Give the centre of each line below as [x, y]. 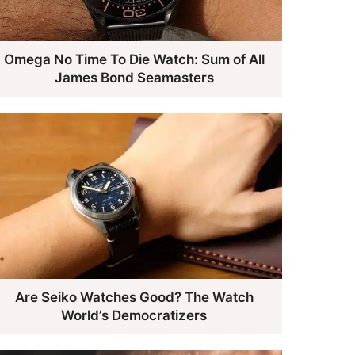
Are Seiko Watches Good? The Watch [134, 298]
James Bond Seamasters [134, 77]
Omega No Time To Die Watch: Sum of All [134, 59]
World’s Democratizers [134, 316]
